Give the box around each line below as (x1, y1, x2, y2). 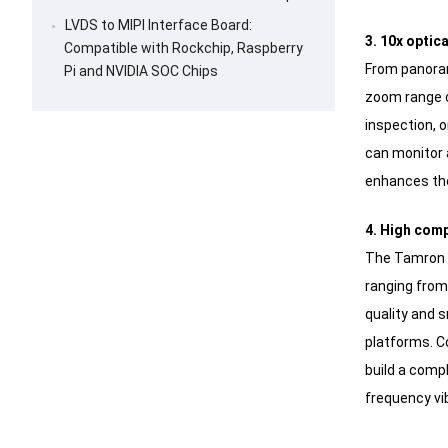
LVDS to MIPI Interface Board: (65, 17, 252, 34)
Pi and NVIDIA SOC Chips (64, 63, 218, 80)
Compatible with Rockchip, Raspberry (64, 40, 303, 57)
